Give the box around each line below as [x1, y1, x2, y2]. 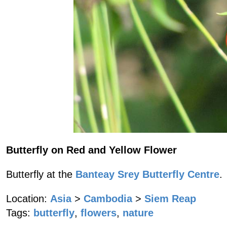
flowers [81, 207, 117, 218]
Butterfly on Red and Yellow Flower [6, 144, 177, 156]
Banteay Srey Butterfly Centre [75, 169, 219, 180]
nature [123, 207, 154, 218]
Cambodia [84, 193, 132, 204]
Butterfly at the [6, 169, 75, 180]
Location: [6, 193, 47, 204]
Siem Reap [144, 193, 196, 204]
